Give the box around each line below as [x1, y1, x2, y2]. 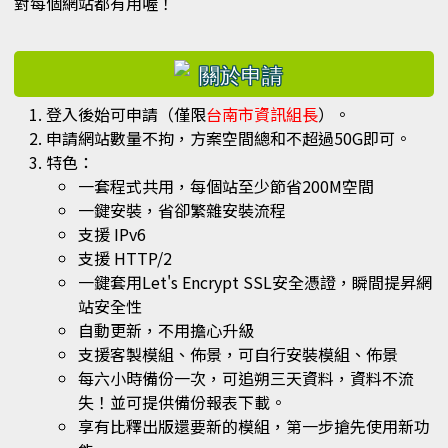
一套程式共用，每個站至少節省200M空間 [78, 174, 374, 199]
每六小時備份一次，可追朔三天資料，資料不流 [78, 366, 414, 391]
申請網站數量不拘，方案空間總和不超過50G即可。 [46, 126, 411, 151]
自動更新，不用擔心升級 [78, 318, 254, 343]
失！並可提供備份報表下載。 [78, 390, 286, 415]
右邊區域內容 [13, 47, 163, 84]
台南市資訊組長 [206, 102, 318, 127]
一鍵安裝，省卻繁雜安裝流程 [78, 198, 286, 223]
